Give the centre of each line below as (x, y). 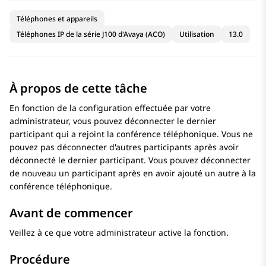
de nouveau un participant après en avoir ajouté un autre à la (133, 173)
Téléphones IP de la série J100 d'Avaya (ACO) (91, 34)
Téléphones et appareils (57, 19)
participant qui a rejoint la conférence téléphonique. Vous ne (131, 134)
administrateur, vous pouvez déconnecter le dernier (113, 121)
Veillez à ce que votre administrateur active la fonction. (119, 233)
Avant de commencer (71, 213)
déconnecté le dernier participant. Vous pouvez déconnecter (130, 160)
